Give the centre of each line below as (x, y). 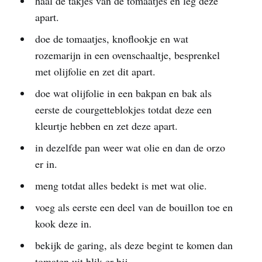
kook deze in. (63, 223)
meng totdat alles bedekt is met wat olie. (121, 185)
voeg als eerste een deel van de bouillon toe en (134, 207)
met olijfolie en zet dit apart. (95, 71)
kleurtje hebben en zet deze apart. (106, 125)
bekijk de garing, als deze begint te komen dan (134, 245)
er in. (46, 163)
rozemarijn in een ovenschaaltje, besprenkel (127, 55)
